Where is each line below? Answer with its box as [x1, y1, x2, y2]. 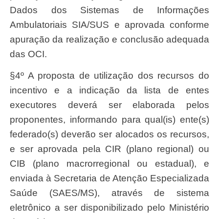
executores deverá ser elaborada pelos [10, 100, 209, 110]
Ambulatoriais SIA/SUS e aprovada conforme [10, 20, 209, 30]
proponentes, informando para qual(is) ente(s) [10, 114, 209, 125]
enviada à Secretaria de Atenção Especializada [10, 173, 209, 184]
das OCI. [10, 49, 47, 60]
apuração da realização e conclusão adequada [10, 34, 209, 45]
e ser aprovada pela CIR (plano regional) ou [10, 144, 209, 154]
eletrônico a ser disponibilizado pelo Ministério [10, 202, 209, 213]
